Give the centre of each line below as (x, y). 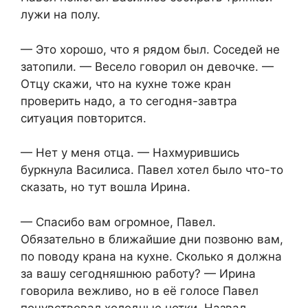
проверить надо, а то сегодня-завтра (129, 101)
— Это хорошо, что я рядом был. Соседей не (150, 49)
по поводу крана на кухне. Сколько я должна (151, 256)
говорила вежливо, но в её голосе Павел (140, 290)
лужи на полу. (60, 15)
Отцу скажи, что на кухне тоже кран (126, 84)
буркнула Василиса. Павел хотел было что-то (152, 170)
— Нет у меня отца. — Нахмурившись (130, 153)
